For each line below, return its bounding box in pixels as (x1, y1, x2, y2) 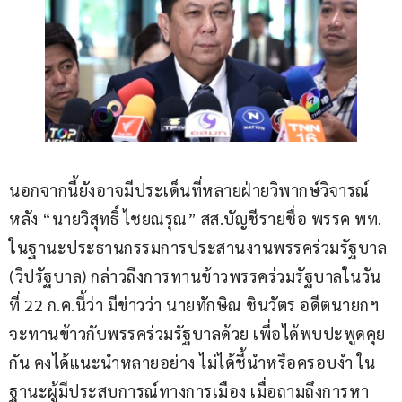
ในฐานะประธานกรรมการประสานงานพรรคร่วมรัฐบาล (9, 237, 391, 258)
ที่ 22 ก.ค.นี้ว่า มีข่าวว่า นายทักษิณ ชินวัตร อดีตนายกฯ (9, 294, 383, 316)
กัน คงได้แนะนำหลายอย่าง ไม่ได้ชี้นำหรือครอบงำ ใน (9, 352, 376, 373)
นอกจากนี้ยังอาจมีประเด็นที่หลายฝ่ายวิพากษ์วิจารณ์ (9, 179, 373, 201)
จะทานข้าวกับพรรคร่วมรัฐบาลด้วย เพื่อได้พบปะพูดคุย (9, 323, 386, 345)
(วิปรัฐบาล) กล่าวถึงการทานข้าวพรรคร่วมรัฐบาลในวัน (9, 266, 381, 287)
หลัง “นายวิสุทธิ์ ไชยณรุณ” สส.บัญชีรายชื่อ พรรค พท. (9, 208, 386, 230)
